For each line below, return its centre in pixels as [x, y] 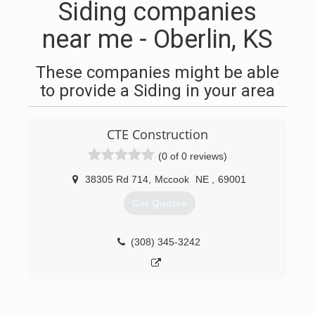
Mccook [172, 179]
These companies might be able [157, 72]
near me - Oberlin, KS [157, 39]
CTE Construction [157, 134]
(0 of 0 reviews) [193, 156]
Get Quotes [159, 204]
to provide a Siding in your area [157, 91]
